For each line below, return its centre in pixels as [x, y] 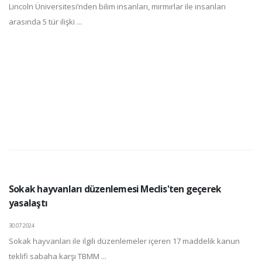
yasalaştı [28, 203]
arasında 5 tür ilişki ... [45, 22]
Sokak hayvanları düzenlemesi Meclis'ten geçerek [115, 189]
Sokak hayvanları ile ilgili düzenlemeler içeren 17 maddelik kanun [124, 241]
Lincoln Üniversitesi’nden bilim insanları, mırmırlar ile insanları [117, 7]
